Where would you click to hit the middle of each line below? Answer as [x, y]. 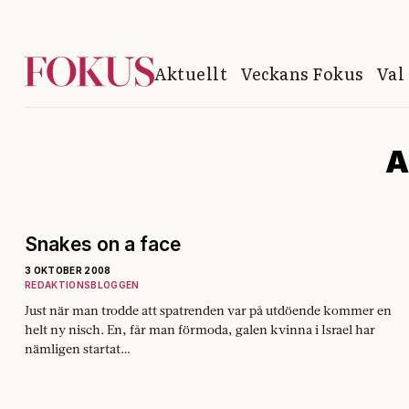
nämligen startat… [78, 349]
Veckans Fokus [302, 73]
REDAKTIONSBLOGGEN [82, 285]
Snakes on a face [103, 244]
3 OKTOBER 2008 [68, 270]
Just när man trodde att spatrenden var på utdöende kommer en [208, 310]
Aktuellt [191, 73]
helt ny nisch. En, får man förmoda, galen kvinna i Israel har [200, 330]
